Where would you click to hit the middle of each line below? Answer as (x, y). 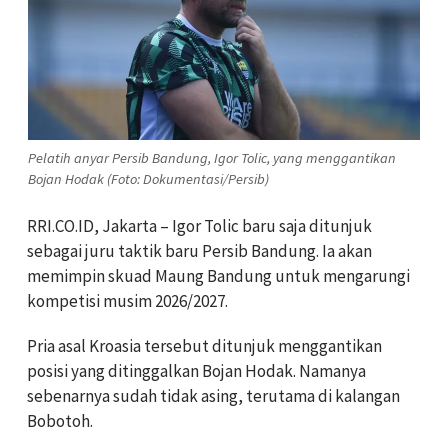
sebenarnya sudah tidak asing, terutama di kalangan (213, 395)
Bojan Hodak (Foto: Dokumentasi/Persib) (148, 178)
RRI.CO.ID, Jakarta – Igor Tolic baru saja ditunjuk (199, 225)
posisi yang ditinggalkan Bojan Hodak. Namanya (196, 370)
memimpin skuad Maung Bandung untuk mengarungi (218, 275)
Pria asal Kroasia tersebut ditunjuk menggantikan (204, 345)
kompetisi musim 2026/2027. (127, 300)
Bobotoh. (60, 420)
